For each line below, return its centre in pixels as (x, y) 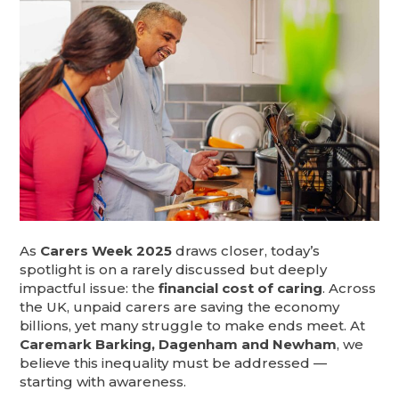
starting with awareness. (103, 381)
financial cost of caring (241, 288)
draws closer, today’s (246, 250)
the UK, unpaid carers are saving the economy (180, 306)
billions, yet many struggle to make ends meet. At (193, 325)
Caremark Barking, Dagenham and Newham (179, 344)
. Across (350, 288)
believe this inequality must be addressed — (174, 362)
